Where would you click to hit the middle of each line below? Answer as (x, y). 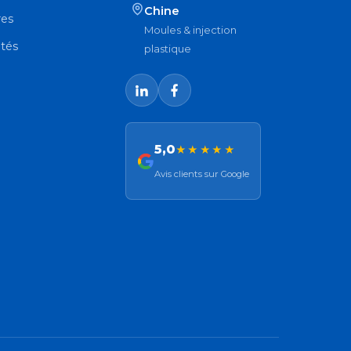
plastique (167, 49)
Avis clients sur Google (201, 174)
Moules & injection (190, 30)
